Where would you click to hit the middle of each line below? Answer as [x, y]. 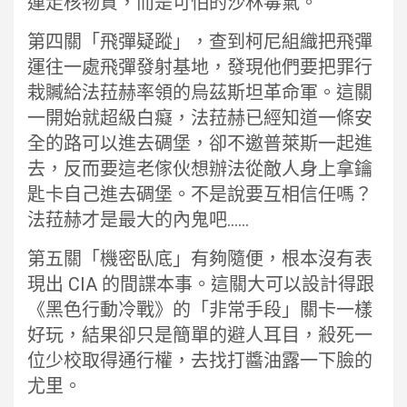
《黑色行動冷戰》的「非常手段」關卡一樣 [200, 310]
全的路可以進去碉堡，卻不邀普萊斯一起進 [200, 144]
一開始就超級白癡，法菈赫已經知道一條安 [200, 119]
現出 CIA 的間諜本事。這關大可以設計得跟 [201, 285]
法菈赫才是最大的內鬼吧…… [138, 220]
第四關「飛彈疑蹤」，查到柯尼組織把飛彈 [200, 42]
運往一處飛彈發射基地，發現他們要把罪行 [200, 68]
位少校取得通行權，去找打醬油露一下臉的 [200, 361]
